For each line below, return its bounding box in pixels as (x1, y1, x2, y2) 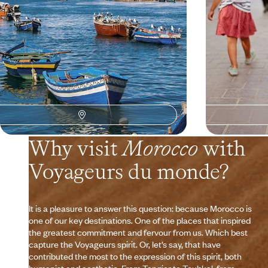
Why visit (29, 135, 122, 162)
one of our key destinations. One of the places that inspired (29, 214, 251, 227)
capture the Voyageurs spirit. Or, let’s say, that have (29, 238, 221, 251)
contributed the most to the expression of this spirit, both (29, 250, 242, 263)
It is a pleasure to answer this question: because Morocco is (29, 202, 252, 215)
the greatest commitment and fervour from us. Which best (29, 226, 248, 239)
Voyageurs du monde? (29, 159, 229, 185)
